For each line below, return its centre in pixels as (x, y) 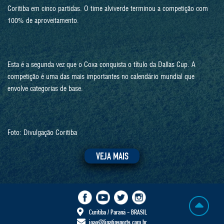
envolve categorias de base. (45, 88)
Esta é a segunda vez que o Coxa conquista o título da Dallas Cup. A (101, 64)
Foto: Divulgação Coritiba (42, 132)
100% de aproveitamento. (43, 20)
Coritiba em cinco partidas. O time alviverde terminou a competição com (108, 8)
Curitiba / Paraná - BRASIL (118, 213)
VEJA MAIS (112, 157)
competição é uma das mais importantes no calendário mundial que (101, 76)
